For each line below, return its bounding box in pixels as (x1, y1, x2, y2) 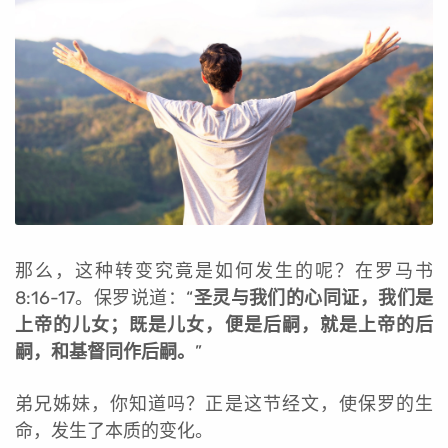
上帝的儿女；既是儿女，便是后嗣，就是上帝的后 (15, 314, 433, 337)
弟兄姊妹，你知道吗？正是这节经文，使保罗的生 (15, 393, 433, 416)
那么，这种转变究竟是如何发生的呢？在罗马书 (15, 260, 433, 283)
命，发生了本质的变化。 (15, 420, 213, 443)
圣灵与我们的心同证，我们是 (193, 287, 434, 310)
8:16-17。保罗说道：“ (15, 287, 194, 310)
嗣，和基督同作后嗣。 (15, 341, 195, 364)
